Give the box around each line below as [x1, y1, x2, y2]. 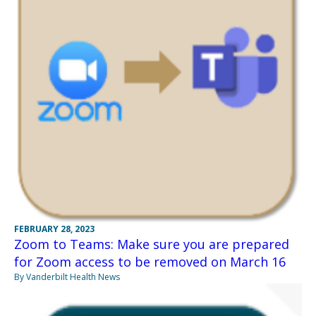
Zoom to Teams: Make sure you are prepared [14, 235, 289, 253]
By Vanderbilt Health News [14, 270, 120, 283]
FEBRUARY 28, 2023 [14, 222, 95, 235]
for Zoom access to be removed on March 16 [14, 253, 286, 270]
